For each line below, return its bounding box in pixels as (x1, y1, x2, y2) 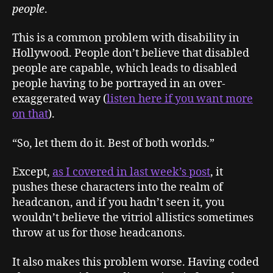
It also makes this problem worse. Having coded (12, 255, 259, 269)
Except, (12, 165, 52, 179)
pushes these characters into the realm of (12, 180, 223, 194)
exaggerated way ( (12, 92, 107, 106)
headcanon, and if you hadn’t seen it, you (12, 196, 224, 210)
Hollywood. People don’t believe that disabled (12, 46, 249, 60)
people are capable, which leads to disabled (12, 62, 237, 76)
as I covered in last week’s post (52, 165, 210, 179)
